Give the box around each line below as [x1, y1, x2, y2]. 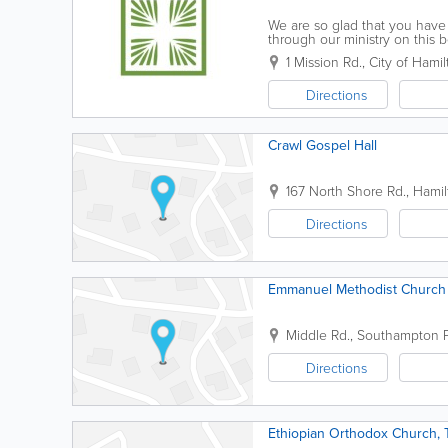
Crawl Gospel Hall [268, 135, 377, 155]
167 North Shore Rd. [286, 181, 406, 200]
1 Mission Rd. [286, 52, 362, 71]
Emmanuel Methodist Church [268, 279, 446, 299]
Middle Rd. [286, 325, 350, 344]
